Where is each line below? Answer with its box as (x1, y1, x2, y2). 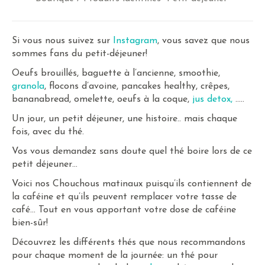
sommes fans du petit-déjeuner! (12, 49, 147, 59)
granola (12, 82, 44, 91)
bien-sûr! (12, 218, 48, 228)
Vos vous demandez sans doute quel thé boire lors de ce (12, 147, 252, 156)
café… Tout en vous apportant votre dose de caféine (12, 205, 236, 215)
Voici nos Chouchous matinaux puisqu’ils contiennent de (12, 179, 251, 189)
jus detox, (192, 95, 232, 104)
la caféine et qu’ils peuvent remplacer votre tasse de (12, 192, 237, 202)
